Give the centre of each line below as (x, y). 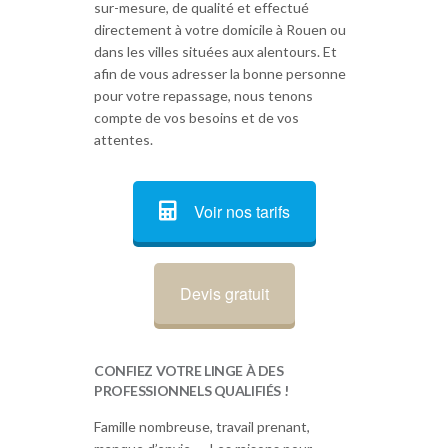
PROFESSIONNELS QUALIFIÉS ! (191, 391)
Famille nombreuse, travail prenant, (202, 427)
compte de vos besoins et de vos (196, 117)
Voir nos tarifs (241, 211)
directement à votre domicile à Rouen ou (220, 29)
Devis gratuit (224, 294)
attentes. (123, 139)
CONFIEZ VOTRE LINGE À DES (189, 371)
